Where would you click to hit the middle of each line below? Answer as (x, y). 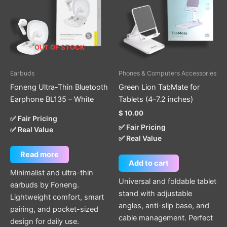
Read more (40, 155)
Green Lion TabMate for (159, 87)
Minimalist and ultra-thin (52, 173)
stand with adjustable (155, 194)
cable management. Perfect (166, 218)
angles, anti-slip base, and (164, 206)
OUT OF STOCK (59, 47)
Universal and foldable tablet (167, 182)
